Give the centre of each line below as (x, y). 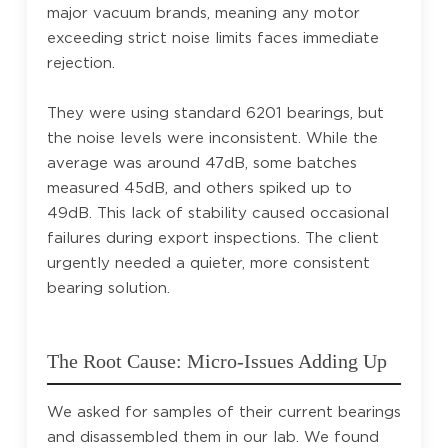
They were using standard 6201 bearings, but (215, 112)
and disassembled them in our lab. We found (212, 436)
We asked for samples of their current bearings (223, 411)
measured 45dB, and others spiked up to (199, 187)
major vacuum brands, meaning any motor (203, 12)
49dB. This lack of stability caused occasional (217, 212)
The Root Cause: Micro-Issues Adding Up (216, 360)
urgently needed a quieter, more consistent (208, 262)
